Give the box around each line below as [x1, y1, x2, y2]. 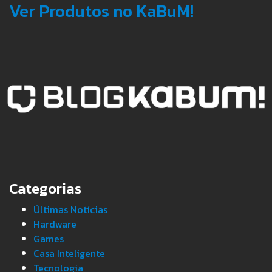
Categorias [9, 177, 81, 199]
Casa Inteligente [33, 245, 105, 260]
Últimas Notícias [33, 202, 107, 217]
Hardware [33, 216, 76, 231]
